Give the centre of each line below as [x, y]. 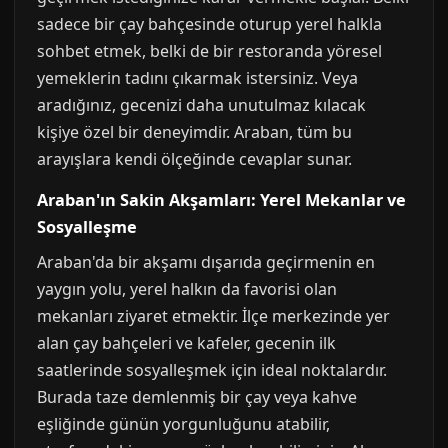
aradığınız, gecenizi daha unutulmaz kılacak [201, 105]
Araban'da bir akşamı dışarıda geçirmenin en [206, 262]
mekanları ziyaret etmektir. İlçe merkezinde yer [213, 316]
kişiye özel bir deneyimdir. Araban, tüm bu [194, 132]
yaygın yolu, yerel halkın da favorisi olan [187, 289]
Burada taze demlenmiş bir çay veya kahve [197, 397]
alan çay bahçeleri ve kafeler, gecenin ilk [186, 343]
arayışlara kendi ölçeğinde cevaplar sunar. [194, 159]
